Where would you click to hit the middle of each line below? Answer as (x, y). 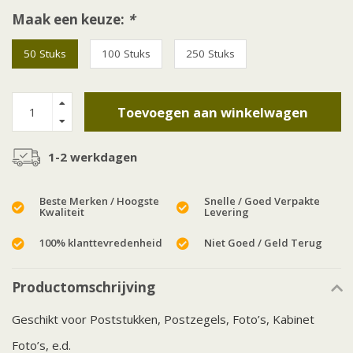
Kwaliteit (62, 212)
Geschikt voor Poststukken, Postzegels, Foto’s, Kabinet (163, 320)
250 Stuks (210, 54)
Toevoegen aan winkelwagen (213, 112)
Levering (227, 212)
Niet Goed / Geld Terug (263, 243)
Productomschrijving (84, 288)
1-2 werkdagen (93, 157)
